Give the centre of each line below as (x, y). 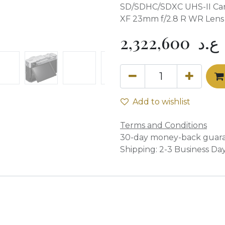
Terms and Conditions (163, 125)
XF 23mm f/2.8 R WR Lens (172, 19)
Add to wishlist (161, 102)
